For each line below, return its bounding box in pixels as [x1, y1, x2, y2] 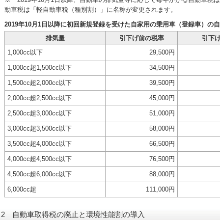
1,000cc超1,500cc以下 [7, 64, 72, 71]
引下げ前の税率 [119, 34, 164, 42]
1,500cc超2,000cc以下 [7, 79, 72, 86]
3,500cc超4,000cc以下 [7, 140, 72, 147]
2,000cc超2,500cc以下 [7, 94, 72, 102]
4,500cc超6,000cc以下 [7, 170, 72, 178]
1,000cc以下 [7, 49, 43, 56]
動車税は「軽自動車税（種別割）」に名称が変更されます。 [4, 6, 177, 13]
